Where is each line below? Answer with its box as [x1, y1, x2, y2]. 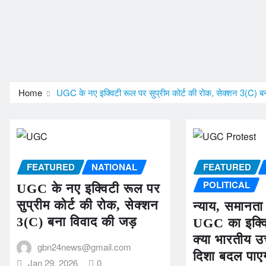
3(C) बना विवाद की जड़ [17, 214, 137, 229]
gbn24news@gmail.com [37, 240, 131, 253]
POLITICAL [203, 178, 251, 191]
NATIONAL [91, 160, 137, 173]
